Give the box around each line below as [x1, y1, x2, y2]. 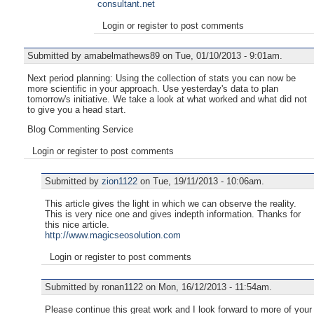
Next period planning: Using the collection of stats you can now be [27, 72, 296, 83]
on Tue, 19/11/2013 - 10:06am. [137, 175, 264, 186]
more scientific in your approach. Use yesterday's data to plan [27, 83, 278, 94]
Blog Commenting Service [27, 123, 133, 135]
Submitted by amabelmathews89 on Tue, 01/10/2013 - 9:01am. [27, 50, 282, 61]
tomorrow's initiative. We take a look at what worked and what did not [27, 93, 307, 104]
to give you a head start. [27, 104, 126, 115]
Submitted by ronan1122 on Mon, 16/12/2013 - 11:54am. [45, 281, 272, 292]
